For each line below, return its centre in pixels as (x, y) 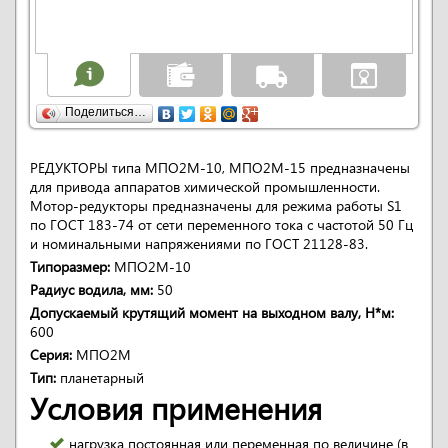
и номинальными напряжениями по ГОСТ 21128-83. (199, 243)
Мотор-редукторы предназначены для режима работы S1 (216, 205)
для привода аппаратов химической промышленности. (205, 186)
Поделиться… (105, 112)
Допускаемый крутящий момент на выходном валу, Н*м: (212, 312)
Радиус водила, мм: (91, 289)
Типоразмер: (70, 266)
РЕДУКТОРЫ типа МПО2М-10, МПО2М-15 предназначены (220, 167)
